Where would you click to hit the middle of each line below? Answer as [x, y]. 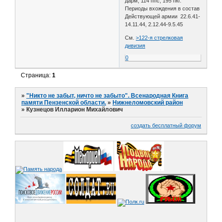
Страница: [37, 75]
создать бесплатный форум [166, 125]
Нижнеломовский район [148, 103]
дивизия [135, 45]
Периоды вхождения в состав [163, 8]
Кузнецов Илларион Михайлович [75, 110]
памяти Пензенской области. [64, 103]
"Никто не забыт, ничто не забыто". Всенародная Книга [108, 96]
